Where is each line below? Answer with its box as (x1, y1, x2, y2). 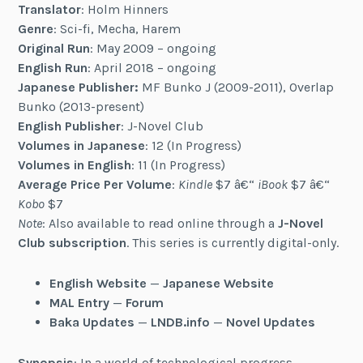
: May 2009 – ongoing (90, 41, 217, 57)
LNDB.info (150, 314, 210, 330)
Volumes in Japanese (18, 138, 146, 154)
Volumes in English (18, 157, 132, 173)
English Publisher (18, 118, 122, 135)
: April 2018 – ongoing (88, 60, 217, 76)
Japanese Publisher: (18, 79, 139, 96)
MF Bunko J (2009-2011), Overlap (139, 79, 335, 96)
